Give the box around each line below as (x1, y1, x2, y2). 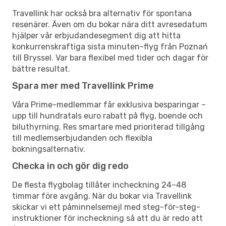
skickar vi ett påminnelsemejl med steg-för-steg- (12, 202, 200, 212)
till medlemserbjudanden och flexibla (12, 133, 152, 143)
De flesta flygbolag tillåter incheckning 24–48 (12, 180, 186, 190)
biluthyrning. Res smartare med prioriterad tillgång (12, 122, 205, 132)
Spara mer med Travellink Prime (12, 80, 154, 91)
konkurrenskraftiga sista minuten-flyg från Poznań (12, 41, 208, 51)
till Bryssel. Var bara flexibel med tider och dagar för (12, 52, 208, 63)
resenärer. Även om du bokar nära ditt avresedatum (12, 19, 207, 29)
